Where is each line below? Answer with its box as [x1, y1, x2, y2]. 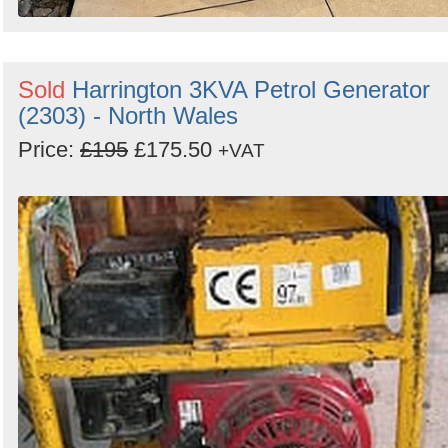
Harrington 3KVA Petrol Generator [72, 75, 430, 103]
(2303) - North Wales [18, 101, 238, 129]
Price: [18, 136, 80, 162]
